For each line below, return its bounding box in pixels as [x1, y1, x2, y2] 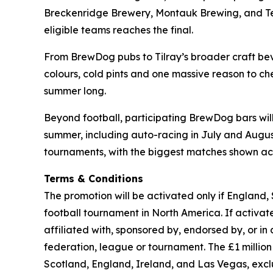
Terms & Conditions [44, 172, 143, 185]
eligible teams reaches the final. [44, 23, 193, 36]
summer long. [44, 84, 106, 97]
